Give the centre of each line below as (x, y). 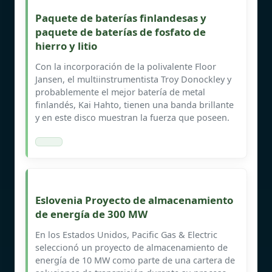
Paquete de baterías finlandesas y (121, 18)
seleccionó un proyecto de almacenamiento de (131, 247)
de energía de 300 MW (91, 214)
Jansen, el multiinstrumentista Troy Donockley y (133, 79)
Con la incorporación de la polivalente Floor (126, 66)
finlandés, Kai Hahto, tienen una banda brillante (134, 104)
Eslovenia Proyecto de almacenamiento (134, 200)
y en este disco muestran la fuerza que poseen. (132, 117)
